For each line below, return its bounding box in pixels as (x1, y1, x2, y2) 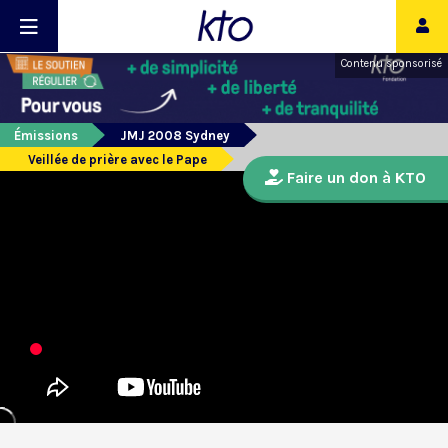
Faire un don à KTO (283, 168, 426, 188)
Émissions (14, 128, 78, 144)
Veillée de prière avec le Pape (28, 152, 207, 168)
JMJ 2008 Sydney (120, 128, 230, 144)
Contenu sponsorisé (341, 57, 442, 70)
